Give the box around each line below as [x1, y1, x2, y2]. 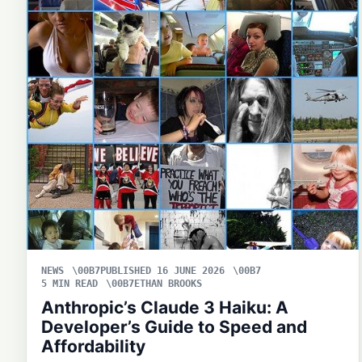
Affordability [41, 336, 145, 357]
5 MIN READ [41, 278, 98, 290]
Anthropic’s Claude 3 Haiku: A [41, 297, 288, 318]
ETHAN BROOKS [134, 278, 202, 290]
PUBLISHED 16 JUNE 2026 [100, 265, 225, 277]
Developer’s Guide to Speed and [41, 317, 307, 338]
